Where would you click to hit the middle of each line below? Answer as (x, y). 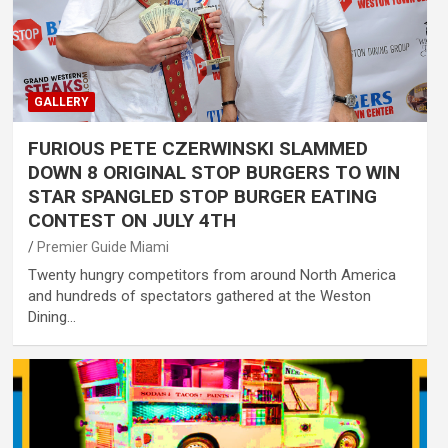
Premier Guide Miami (102, 246)
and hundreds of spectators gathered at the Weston (199, 295)
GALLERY (61, 101)
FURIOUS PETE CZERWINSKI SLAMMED (197, 148)
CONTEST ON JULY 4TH (131, 220)
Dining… (51, 316)
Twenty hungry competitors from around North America (211, 274)
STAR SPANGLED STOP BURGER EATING (202, 196)
